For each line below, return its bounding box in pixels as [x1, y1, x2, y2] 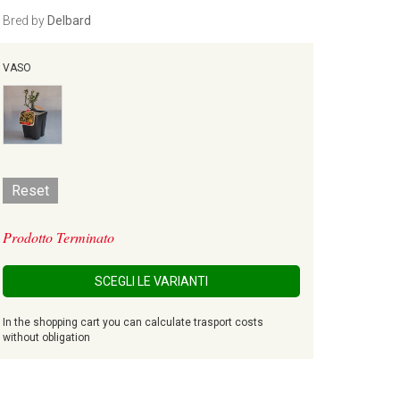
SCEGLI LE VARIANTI [94, 274, 208, 288]
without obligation [2, 331, 90, 344]
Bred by [2, 13, 47, 28]
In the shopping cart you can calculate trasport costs [2, 316, 263, 329]
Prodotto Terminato [2, 228, 114, 246]
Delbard [46, 13, 91, 28]
